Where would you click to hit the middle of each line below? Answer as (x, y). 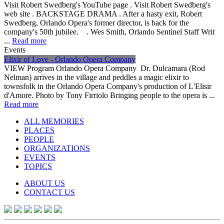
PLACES (39, 130)
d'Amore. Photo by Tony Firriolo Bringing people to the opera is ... (109, 95)
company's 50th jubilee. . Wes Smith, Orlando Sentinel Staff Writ (109, 31)
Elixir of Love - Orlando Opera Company (70, 59)
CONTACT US (49, 192)
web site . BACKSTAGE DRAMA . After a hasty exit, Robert (103, 13)
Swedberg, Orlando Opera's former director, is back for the (96, 22)
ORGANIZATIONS (57, 148)
